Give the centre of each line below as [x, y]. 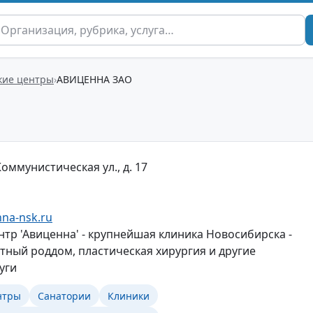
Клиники [129, 296]
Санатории [64, 296]
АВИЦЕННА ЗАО [94, 79]
